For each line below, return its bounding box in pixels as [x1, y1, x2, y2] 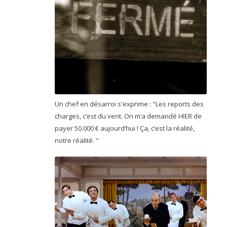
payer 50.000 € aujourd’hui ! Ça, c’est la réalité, [55, 123, 195, 133]
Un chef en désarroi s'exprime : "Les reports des [55, 99, 204, 108]
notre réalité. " [55, 135, 100, 145]
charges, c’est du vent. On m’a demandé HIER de [55, 111, 202, 121]
